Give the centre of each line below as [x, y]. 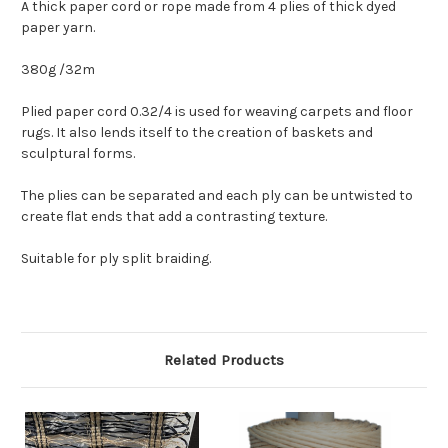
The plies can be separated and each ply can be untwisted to [217, 196]
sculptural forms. [78, 154]
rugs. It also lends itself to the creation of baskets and [197, 133]
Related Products [224, 360]
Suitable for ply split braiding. [116, 259]
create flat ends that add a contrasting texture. [174, 217]
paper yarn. [58, 28]
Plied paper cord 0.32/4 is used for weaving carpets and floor [217, 112]
